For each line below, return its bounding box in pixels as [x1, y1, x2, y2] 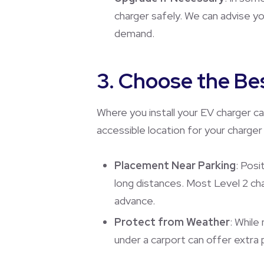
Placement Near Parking [114, 158, 236, 172]
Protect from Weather [114, 214, 230, 229]
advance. [114, 193, 155, 207]
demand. [114, 26, 154, 40]
